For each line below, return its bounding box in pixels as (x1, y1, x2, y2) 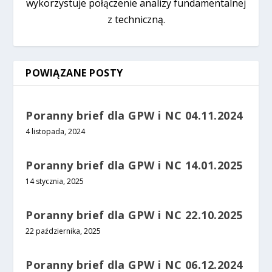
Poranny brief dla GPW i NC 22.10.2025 (25, 208, 243, 223)
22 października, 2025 (25, 226, 101, 237)
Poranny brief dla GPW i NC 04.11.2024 (25, 108, 243, 123)
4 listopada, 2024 (25, 126, 86, 137)
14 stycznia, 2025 (25, 176, 84, 187)
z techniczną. (107, 13, 165, 27)
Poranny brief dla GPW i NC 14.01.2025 (25, 158, 243, 173)
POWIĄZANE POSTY (25, 66, 123, 80)
